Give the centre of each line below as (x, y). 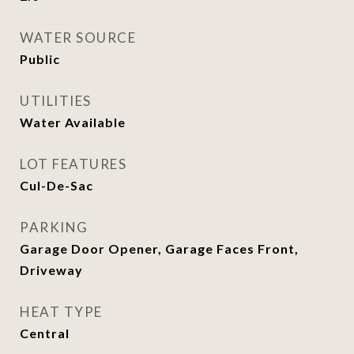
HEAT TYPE (61, 312)
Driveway (51, 270)
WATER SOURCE (78, 38)
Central (45, 333)
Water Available (73, 122)
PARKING (54, 227)
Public (40, 59)
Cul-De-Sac (56, 185)
